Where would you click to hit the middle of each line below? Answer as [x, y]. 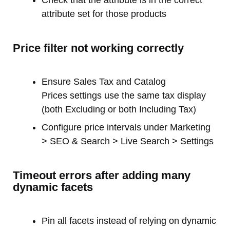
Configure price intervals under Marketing [126, 127]
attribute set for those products [104, 14]
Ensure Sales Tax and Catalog [104, 81]
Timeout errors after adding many [102, 175]
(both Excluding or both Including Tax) [119, 109]
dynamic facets [53, 187]
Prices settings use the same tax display [124, 95]
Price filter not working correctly [98, 48]
